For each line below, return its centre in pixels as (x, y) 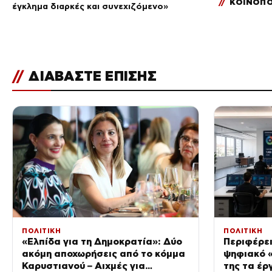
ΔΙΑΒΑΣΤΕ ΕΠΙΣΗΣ (91, 76)
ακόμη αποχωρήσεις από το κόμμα (104, 254)
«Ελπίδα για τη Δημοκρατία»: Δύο (102, 242)
